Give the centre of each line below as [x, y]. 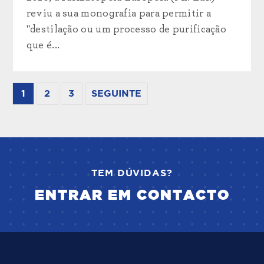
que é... [43, 46]
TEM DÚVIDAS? [132, 174]
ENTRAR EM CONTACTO [132, 196]
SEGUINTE [117, 94]
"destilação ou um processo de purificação [126, 30]
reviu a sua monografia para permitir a [119, 14]
